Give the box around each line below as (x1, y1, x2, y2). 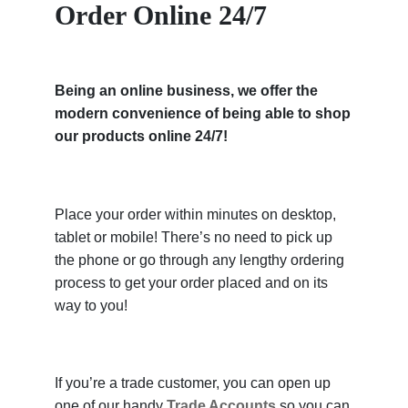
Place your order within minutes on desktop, (55, 206, 336, 222)
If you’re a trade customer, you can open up (55, 375, 331, 392)
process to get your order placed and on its (55, 274, 328, 291)
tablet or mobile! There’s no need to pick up (55, 229, 332, 245)
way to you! (55, 297, 127, 313)
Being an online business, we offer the (55, 83, 318, 99)
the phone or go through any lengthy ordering (55, 251, 344, 268)
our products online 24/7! (55, 128, 228, 145)
